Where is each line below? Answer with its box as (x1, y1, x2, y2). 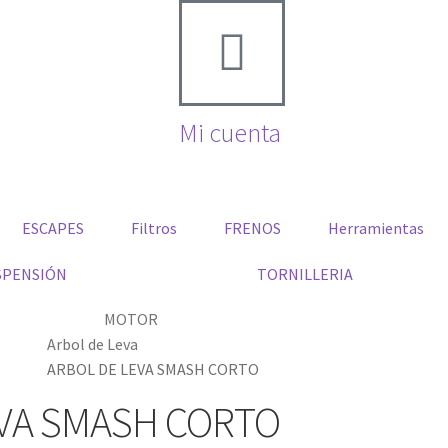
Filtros (131, 217, 178, 238)
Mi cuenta (179, 117, 282, 149)
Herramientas (328, 217, 425, 238)
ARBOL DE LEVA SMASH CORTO (47, 358, 260, 379)
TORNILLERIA (256, 263, 353, 284)
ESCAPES (21, 217, 84, 238)
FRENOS (224, 217, 282, 238)
